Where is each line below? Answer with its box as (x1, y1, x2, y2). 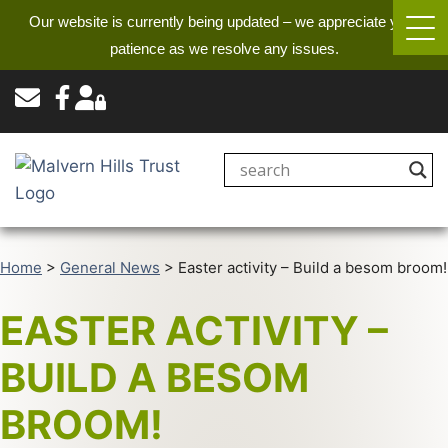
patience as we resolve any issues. (109, 40, 339, 57)
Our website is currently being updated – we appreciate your (29, 13, 419, 30)
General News (60, 258, 160, 277)
